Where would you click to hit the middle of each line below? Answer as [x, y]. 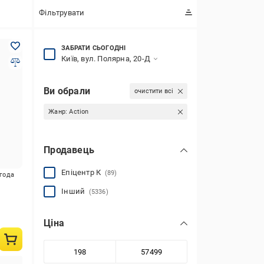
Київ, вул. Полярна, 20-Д [106, 59]
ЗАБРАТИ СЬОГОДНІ [94, 48]
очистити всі [154, 91]
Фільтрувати [62, 12]
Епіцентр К [83, 172]
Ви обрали [67, 91]
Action [79, 112]
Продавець [69, 150]
